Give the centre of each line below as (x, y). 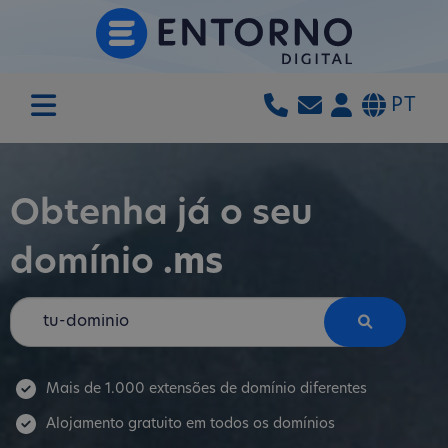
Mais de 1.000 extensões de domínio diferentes (206, 389)
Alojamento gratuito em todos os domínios (190, 424)
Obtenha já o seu (161, 215)
